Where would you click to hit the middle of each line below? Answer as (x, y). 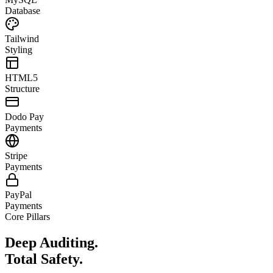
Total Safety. (44, 259)
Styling (19, 49)
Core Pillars (27, 216)
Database (23, 10)
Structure (22, 88)
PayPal (18, 194)
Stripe (16, 155)
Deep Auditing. (51, 242)
